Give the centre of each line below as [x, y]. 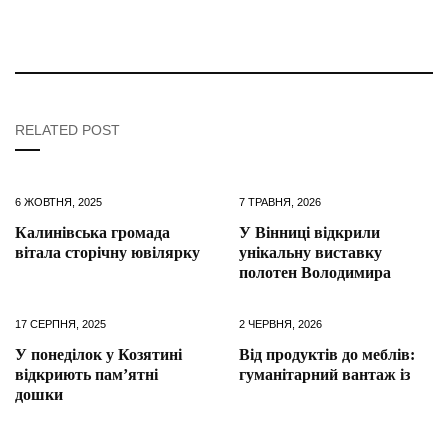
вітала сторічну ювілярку [107, 253]
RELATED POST [67, 130]
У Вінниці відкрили [309, 233]
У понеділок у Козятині [98, 355]
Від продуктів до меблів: [327, 355]
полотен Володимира [315, 273]
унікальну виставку [310, 253]
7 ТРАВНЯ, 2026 [280, 202]
